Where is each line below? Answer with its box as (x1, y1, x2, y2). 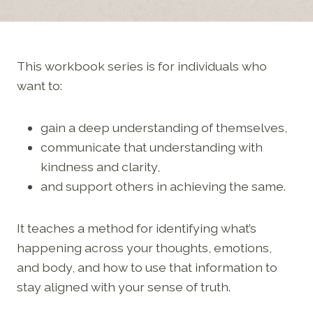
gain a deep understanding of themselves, (41, 119, 287, 135)
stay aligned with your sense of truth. (17, 279, 231, 294)
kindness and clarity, (41, 159, 160, 174)
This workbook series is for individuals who (17, 58, 267, 73)
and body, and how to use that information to (17, 259, 277, 275)
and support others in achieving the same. (41, 178, 286, 194)
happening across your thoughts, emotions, (17, 240, 272, 255)
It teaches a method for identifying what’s (17, 220, 256, 235)
